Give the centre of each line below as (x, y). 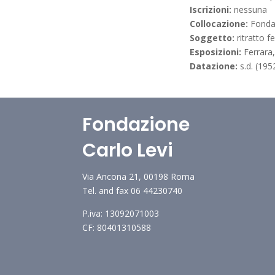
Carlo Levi (128, 151)
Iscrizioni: (212, 10)
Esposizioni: (217, 52)
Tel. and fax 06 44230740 (133, 191)
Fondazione (136, 125)
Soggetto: (214, 38)
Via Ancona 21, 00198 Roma (139, 177)
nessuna (251, 10)
